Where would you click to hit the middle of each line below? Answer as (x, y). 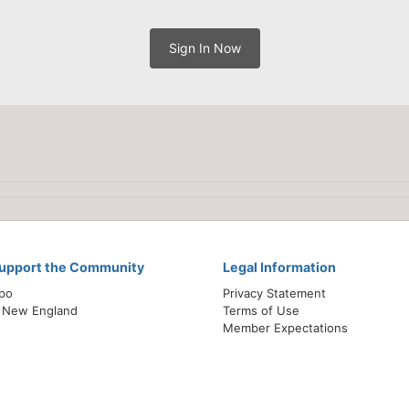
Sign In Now (204, 48)
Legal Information (279, 267)
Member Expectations (285, 327)
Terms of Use (261, 310)
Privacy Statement (274, 293)
